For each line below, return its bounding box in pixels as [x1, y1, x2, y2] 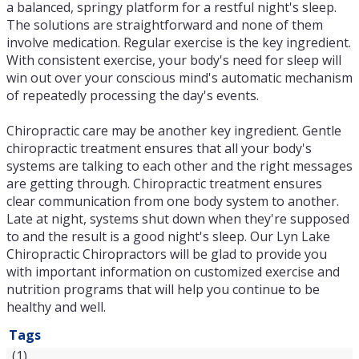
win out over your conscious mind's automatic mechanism [6, 69, 353, 87]
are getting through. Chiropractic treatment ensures [6, 175, 322, 192]
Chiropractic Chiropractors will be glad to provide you [6, 245, 327, 263]
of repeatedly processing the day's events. [6, 87, 259, 104]
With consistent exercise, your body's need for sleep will [6, 51, 341, 69]
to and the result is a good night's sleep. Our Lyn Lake [6, 228, 330, 245]
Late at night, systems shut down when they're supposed [6, 210, 349, 228]
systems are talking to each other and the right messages [6, 157, 353, 175]
